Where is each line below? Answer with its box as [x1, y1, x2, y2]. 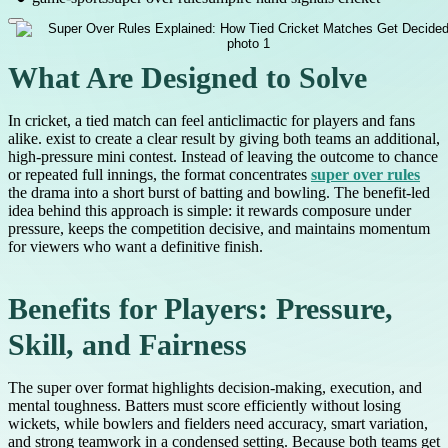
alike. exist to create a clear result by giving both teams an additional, [8, 130, 440, 148]
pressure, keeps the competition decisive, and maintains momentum [8, 220, 430, 238]
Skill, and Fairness [8, 329, 247, 362]
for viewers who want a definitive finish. [8, 238, 263, 256]
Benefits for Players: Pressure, [8, 293, 393, 326]
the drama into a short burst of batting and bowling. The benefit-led [8, 184, 430, 202]
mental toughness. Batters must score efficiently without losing [8, 397, 401, 415]
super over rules [311, 166, 420, 184]
